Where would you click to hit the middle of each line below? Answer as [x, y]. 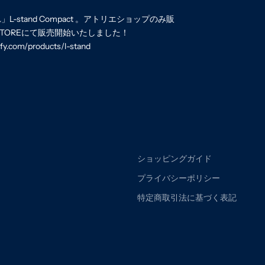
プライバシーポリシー [179, 178]
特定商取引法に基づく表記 [187, 197]
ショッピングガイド [174, 158]
